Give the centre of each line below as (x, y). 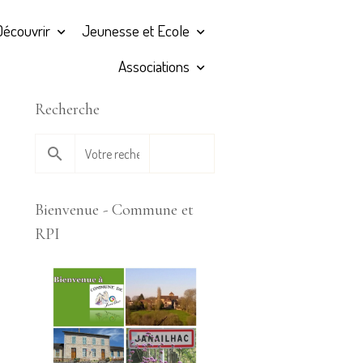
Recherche (67, 109)
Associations (156, 66)
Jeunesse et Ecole (137, 30)
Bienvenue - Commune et (114, 210)
